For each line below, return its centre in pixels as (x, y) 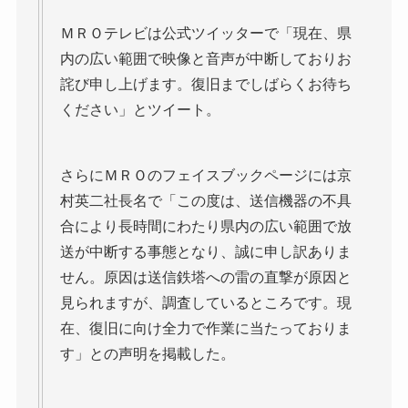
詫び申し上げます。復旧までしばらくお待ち (205, 84)
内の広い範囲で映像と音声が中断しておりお (205, 58)
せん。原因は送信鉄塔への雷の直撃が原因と (205, 277)
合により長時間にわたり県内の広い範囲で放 (205, 226)
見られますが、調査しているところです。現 (205, 302)
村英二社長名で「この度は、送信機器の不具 (205, 200)
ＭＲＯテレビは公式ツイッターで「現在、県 (205, 33)
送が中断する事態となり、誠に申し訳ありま (205, 251)
